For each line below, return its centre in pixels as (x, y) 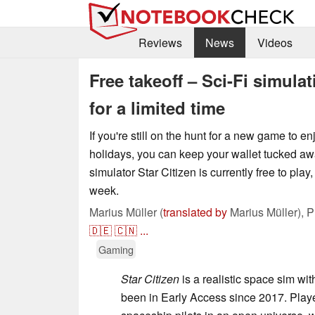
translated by (195, 212)
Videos (275, 43)
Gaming (116, 249)
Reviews (160, 43)
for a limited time (157, 107)
